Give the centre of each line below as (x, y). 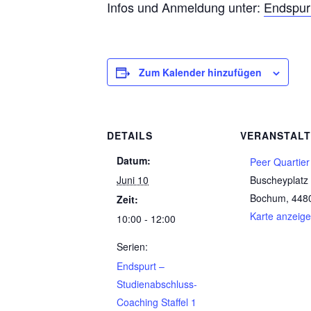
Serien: (133, 246)
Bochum (268, 197)
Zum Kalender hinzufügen (201, 72)
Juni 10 (133, 179)
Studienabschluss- (157, 284)
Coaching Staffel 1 (157, 302)
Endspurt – (141, 266)
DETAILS (130, 135)
